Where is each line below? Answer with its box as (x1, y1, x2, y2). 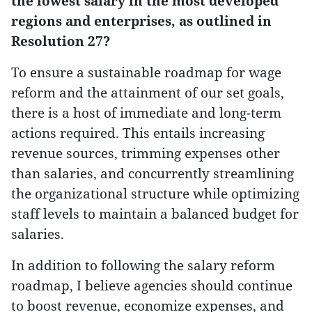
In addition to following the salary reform (11, 256, 275, 274)
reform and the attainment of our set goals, (11, 84, 284, 101)
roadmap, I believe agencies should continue (11, 276, 292, 294)
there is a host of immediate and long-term (11, 104, 281, 121)
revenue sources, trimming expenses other (11, 144, 280, 162)
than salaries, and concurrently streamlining (11, 164, 294, 182)
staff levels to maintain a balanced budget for (11, 205, 299, 222)
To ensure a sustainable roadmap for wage (11, 63, 281, 81)
